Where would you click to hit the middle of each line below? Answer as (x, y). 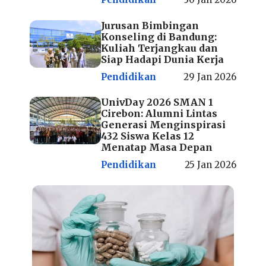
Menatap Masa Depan (157, 148)
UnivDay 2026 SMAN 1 (157, 102)
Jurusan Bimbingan (150, 25)
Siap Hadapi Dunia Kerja (162, 59)
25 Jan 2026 (210, 165)
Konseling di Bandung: (159, 37)
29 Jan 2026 (210, 77)
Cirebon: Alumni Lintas (159, 114)
